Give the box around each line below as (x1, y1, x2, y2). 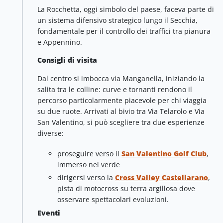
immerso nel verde (57, 159, 120, 169)
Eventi (37, 208, 60, 218)
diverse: (37, 128, 66, 138)
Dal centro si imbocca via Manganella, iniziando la (37, 73, 205, 83)
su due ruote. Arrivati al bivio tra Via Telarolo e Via (37, 106, 205, 116)
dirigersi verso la (57, 173, 115, 183)
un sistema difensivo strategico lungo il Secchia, (37, 15, 198, 25)
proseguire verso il (57, 148, 121, 158)
